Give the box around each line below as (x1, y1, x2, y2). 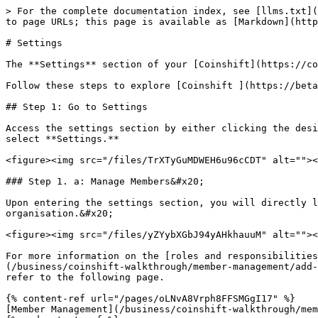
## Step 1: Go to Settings (6, 102, 148, 112)
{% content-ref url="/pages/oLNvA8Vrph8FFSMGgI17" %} (6, 293, 295, 304)
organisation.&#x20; (6, 208, 114, 219)
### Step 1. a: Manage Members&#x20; (6, 176, 204, 187)
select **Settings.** (6, 133, 119, 144)
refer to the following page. (6, 272, 165, 283)
